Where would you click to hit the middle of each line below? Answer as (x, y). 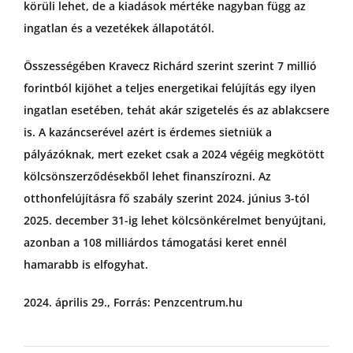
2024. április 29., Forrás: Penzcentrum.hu (133, 303)
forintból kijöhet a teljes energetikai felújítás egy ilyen (169, 88)
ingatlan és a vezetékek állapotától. (119, 28)
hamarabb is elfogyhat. (85, 265)
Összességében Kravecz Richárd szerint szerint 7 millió (170, 66)
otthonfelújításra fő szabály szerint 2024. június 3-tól (166, 199)
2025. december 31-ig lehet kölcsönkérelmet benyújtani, (175, 221)
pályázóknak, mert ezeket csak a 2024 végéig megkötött (174, 154)
